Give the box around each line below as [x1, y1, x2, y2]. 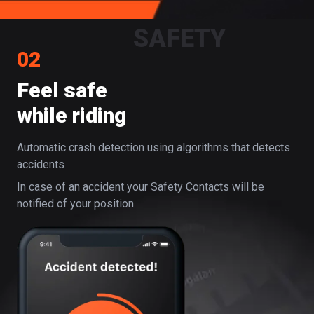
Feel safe [17, 78, 107, 103]
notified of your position [17, 197, 134, 211]
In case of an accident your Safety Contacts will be [17, 180, 264, 194]
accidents [17, 158, 64, 172]
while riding [17, 103, 126, 128]
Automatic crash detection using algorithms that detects [17, 141, 290, 155]
